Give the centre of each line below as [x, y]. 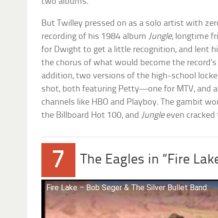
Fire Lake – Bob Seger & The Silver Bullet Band [127, 188]
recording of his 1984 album [95, 37]
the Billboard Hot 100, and [91, 116]
